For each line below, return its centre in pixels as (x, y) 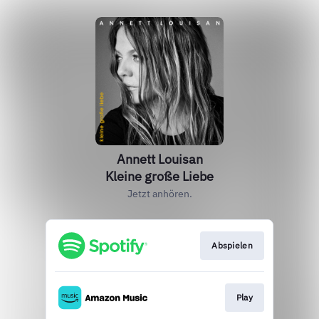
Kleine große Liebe (159, 176)
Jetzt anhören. (159, 194)
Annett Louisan (159, 159)
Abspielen (232, 245)
